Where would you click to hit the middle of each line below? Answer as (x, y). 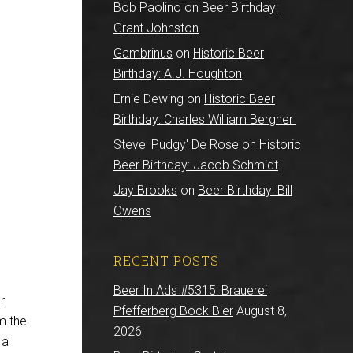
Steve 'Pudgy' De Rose (176, 145)
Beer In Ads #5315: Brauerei (190, 290)
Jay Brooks (145, 190)
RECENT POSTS (166, 260)
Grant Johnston (156, 28)
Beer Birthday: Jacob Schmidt (196, 165)
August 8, (262, 311)
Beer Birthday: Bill (245, 190)
